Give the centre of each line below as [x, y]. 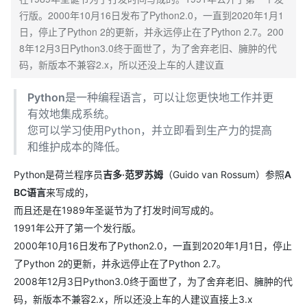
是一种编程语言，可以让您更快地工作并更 [169, 97]
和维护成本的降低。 [77, 147]
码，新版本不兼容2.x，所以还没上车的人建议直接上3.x [133, 299]
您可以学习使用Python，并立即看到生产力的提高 [150, 130]
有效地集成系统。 [71, 114]
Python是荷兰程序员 [58, 174]
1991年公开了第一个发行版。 [77, 228]
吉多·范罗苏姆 [133, 174]
